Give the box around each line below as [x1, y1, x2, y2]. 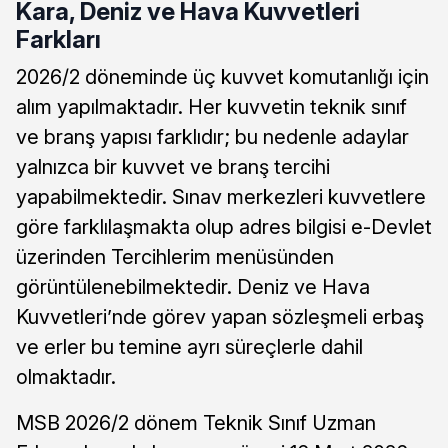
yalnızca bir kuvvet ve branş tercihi [16, 154, 330, 179]
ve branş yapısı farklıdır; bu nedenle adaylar [16, 124, 409, 149]
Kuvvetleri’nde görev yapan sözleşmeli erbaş [16, 304, 424, 329]
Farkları [16, 24, 101, 54]
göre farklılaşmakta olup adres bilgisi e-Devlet [16, 214, 432, 239]
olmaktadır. [16, 364, 116, 389]
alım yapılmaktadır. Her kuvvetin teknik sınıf [16, 94, 407, 119]
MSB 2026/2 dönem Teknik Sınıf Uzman [16, 410, 376, 435]
